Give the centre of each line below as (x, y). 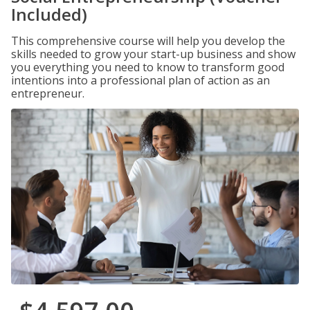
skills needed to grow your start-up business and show (153, 54)
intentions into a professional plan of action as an (140, 80)
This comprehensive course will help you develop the (148, 41)
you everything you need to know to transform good (148, 67)
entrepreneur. (48, 93)
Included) (49, 14)
